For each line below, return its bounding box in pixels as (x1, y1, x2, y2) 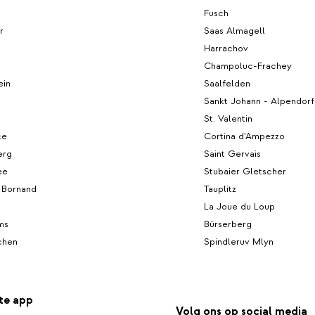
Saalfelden (204, 77, 250, 89)
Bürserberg (204, 217, 252, 230)
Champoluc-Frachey (204, 59, 292, 72)
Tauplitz (204, 182, 236, 195)
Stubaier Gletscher (204, 165, 286, 177)
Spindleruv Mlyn (204, 235, 274, 247)
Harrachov (204, 41, 248, 54)
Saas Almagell (204, 24, 265, 37)
